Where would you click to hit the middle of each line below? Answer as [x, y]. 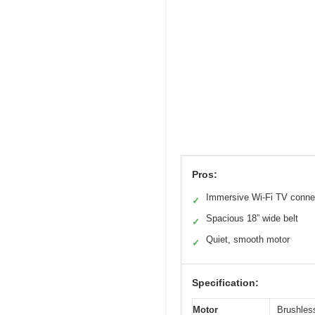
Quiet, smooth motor [248, 239]
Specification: [225, 282]
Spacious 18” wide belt [252, 218]
